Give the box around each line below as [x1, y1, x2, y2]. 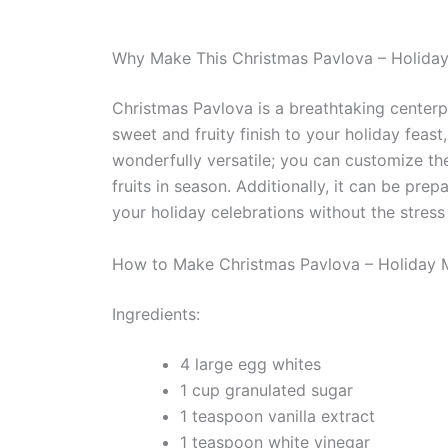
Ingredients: [112, 304, 200, 324]
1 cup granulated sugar [180, 380, 353, 400]
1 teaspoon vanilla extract [180, 406, 375, 426]
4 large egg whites [180, 354, 321, 374]
